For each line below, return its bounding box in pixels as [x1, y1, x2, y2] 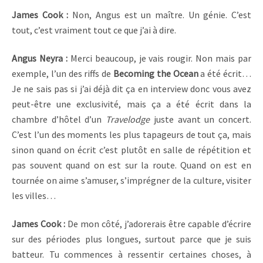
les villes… [12, 190, 56, 202]
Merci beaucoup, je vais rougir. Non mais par [70, 52, 252, 65]
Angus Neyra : [12, 52, 70, 65]
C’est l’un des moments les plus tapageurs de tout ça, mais [12, 129, 251, 141]
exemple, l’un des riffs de [12, 68, 113, 80]
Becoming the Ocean [113, 68, 198, 80]
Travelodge [106, 113, 150, 126]
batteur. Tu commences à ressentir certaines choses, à [12, 248, 251, 261]
